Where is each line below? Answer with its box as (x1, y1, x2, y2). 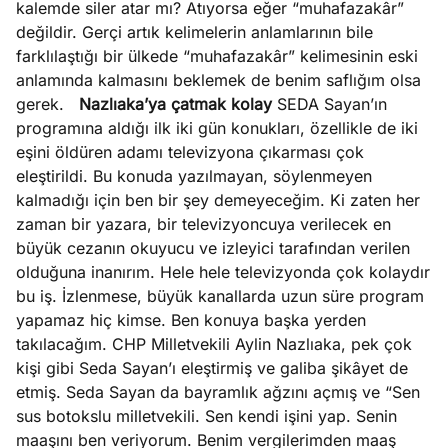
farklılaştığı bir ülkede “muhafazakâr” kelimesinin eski (16, 46, 418, 66)
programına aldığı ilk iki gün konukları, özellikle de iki (16, 118, 418, 138)
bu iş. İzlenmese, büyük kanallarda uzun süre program (16, 286, 424, 306)
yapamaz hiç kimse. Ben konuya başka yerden (16, 310, 366, 330)
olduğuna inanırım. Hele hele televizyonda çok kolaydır (16, 262, 430, 282)
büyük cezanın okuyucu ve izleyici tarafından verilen (16, 238, 410, 258)
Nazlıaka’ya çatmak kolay (79, 94, 272, 114)
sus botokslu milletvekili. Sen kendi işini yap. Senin (16, 406, 397, 426)
